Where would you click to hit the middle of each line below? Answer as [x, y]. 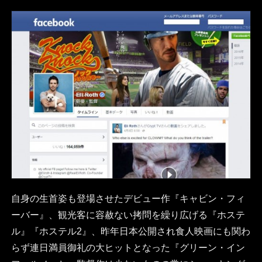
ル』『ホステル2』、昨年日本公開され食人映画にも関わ [130, 231]
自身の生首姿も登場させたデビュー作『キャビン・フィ [128, 198]
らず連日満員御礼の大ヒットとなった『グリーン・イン [128, 247]
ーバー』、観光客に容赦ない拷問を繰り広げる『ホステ [128, 215]
